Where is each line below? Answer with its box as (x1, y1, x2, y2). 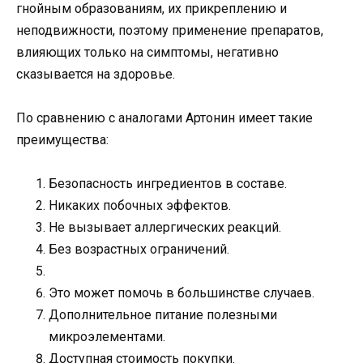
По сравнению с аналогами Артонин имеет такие (16, 109, 313, 126)
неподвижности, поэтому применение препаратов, (16, 22, 323, 38)
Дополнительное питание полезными (49, 306, 277, 322)
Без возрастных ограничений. (49, 241, 229, 257)
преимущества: (16, 131, 109, 147)
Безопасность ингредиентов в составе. (49, 175, 287, 191)
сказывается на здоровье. (16, 66, 175, 82)
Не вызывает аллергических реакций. (49, 219, 281, 235)
